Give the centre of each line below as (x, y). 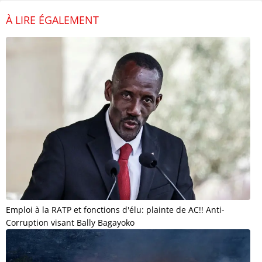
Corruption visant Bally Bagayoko (70, 223)
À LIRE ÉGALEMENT (52, 20)
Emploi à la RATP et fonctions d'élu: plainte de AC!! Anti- (115, 210)
